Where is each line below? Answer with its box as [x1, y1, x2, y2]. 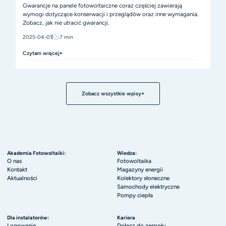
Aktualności [7, 175, 37, 182]
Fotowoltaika [117, 157, 152, 164]
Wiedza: [117, 150, 137, 156]
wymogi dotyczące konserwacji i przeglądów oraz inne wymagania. [23, 10, 199, 18]
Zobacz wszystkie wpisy [82, 90, 142, 97]
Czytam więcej [23, 49, 60, 56]
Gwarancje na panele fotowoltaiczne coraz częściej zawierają [23, 2, 183, 9]
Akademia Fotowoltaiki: [7, 150, 66, 156]
